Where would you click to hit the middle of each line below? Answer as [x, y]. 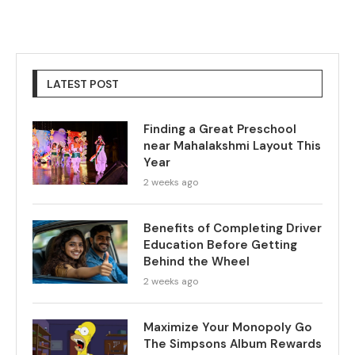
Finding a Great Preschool [220, 129]
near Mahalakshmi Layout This [232, 145]
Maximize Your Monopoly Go [228, 327]
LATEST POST [83, 84]
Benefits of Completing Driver [233, 228]
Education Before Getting [220, 244]
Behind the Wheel [197, 261]
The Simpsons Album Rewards [233, 344]
